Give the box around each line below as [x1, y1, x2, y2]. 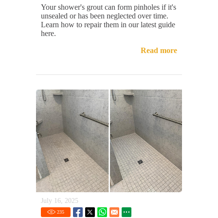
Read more [141, 46, 177, 54]
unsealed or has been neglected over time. [41, 11, 168, 20]
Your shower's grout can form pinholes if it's [41, 2, 176, 11]
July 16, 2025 [41, 197, 78, 205]
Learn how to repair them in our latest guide [41, 20, 175, 29]
